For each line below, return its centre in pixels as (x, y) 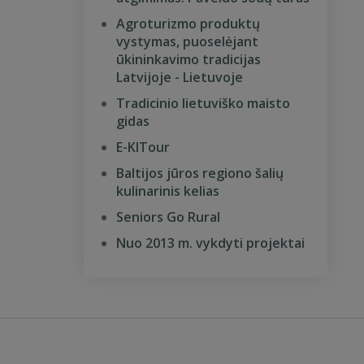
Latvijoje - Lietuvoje (180, 77)
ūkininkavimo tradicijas (188, 59)
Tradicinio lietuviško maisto (203, 103)
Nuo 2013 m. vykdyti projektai (210, 243)
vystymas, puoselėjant (187, 41)
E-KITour (143, 147)
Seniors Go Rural (168, 217)
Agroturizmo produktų (188, 24)
